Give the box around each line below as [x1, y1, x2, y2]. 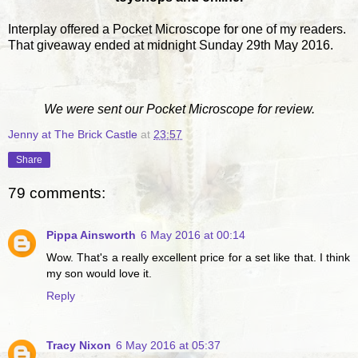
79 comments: [8, 185, 105, 202]
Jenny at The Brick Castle [8, 127, 137, 141]
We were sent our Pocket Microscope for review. [43, 101, 315, 116]
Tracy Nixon [46, 338, 111, 352]
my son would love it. [46, 266, 152, 280]
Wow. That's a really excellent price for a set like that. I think [46, 250, 350, 264]
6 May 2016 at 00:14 [141, 228, 245, 241]
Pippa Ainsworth [46, 228, 136, 241]
